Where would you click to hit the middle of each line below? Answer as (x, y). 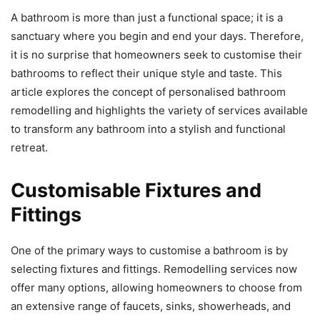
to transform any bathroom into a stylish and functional (148, 129)
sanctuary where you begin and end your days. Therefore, (157, 36)
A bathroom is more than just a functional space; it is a (147, 17)
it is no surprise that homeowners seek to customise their (156, 55)
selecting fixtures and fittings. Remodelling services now (154, 269)
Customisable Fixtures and (136, 190)
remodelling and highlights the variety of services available (159, 110)
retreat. (29, 147)
